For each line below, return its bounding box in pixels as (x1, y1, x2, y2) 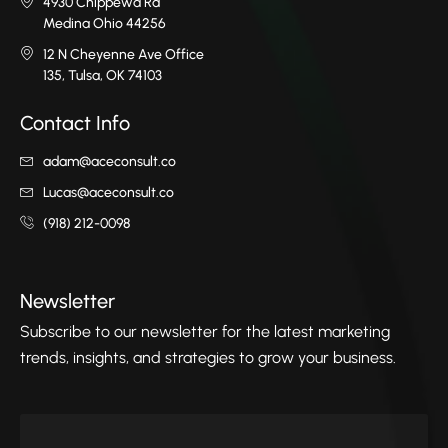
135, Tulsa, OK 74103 (42, 67, 162, 85)
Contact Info (20, 111, 130, 136)
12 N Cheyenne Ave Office (42, 46, 204, 64)
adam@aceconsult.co (42, 153, 176, 171)
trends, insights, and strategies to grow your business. (20, 348, 396, 368)
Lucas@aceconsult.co (42, 184, 174, 202)
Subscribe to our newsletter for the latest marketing (20, 322, 390, 342)
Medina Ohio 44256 (42, 15, 166, 33)
